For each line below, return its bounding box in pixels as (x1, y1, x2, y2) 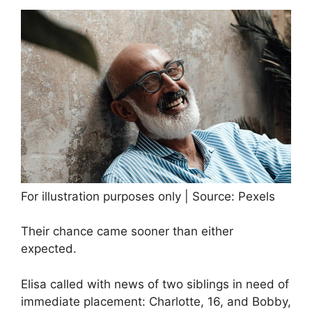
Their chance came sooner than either (21, 224, 233, 239)
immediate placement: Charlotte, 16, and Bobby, (21, 294, 291, 309)
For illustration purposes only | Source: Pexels (21, 189, 275, 203)
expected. (21, 242, 77, 256)
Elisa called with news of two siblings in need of (21, 276, 289, 291)
